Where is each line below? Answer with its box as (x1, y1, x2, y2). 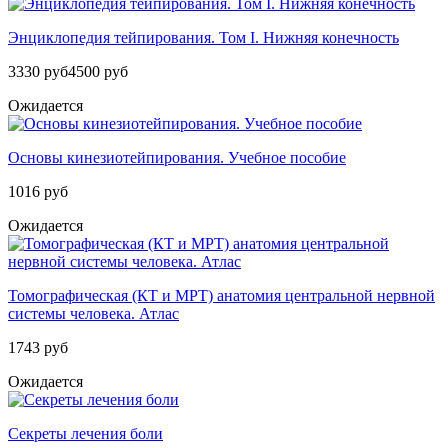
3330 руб (8, 63, 68, 81)
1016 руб (8, 183, 68, 201)
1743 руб (8, 339, 68, 357)
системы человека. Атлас (8, 305, 179, 323)
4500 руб (68, 63, 128, 81)
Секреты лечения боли (8, 425, 163, 443)
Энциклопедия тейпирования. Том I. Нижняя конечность (8, 29, 399, 47)
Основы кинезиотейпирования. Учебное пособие (8, 149, 346, 167)
